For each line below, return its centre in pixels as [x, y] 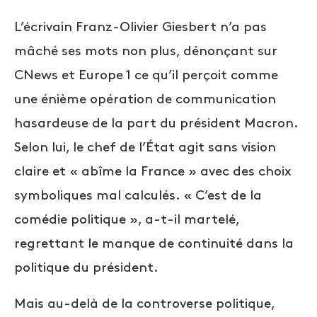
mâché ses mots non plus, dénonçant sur [146, 52]
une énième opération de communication [145, 100]
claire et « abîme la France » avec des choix [153, 172]
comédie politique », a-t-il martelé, [127, 220]
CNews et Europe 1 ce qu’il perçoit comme [146, 76]
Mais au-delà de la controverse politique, [144, 304]
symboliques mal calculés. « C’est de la [138, 196]
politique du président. [86, 268]
